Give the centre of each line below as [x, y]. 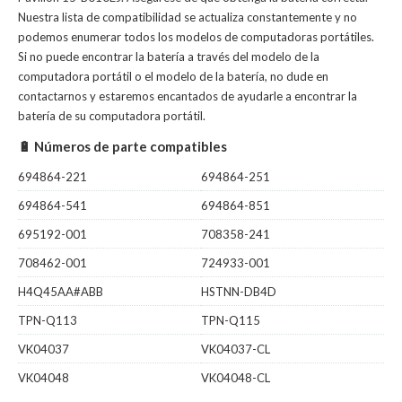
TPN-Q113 [48, 320]
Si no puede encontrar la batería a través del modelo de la [169, 57]
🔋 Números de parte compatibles [122, 146]
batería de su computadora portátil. [112, 116]
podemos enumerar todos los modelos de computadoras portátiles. [196, 37]
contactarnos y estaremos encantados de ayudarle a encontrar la [188, 96]
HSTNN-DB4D [239, 292]
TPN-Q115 [231, 320]
